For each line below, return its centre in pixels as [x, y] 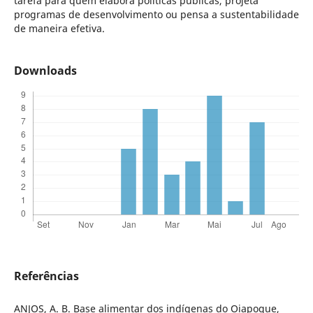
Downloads [45, 70]
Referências [46, 276]
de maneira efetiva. [59, 28]
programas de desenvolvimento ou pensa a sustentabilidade [156, 14]
